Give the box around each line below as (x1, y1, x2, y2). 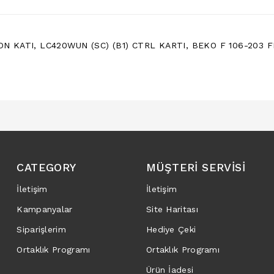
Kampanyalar (17, 204, 73, 214)
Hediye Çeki (146, 224, 196, 234)
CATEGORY (17, 160, 76, 174)
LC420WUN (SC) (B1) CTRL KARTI (40, 40, 186, 50)
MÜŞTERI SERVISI (146, 160, 245, 174)
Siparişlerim (17, 224, 66, 234)
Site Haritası (146, 204, 198, 214)
